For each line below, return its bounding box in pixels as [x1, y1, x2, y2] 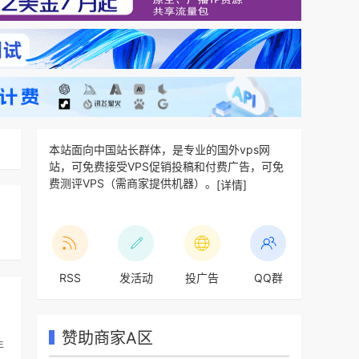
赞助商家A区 [62, 328, 153, 348]
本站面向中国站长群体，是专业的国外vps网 [49, 143, 270, 156]
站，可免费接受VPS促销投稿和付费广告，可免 [49, 159, 284, 173]
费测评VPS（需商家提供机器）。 [49, 176, 216, 190]
